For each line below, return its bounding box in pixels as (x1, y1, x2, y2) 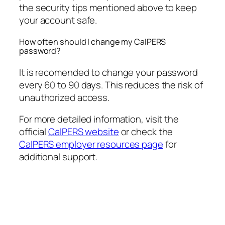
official (19, 125, 49, 139)
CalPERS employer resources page (19, 138, 163, 151)
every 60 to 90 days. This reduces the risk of (19, 78, 203, 91)
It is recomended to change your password (19, 65, 198, 79)
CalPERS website (48, 125, 119, 139)
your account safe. (19, 13, 97, 27)
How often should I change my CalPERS (19, 36, 166, 48)
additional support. (19, 150, 98, 164)
